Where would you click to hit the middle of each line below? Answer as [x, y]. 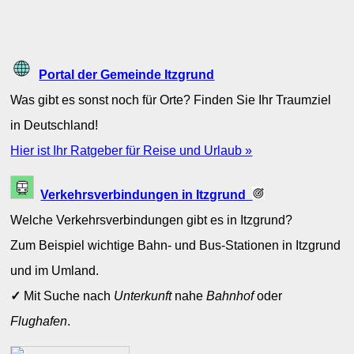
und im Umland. [55, 271]
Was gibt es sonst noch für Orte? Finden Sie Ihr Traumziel [171, 99]
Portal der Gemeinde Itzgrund [127, 74]
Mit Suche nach [68, 296]
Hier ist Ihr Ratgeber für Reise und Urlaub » [132, 150]
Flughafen [39, 321]
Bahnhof [230, 296]
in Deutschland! [55, 124]
